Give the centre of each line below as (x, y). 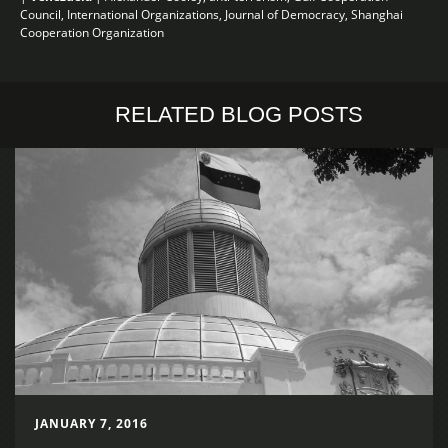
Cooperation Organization (92, 32)
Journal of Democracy (285, 14)
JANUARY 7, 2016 (91, 424)
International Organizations (143, 14)
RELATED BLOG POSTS (239, 114)
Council (40, 14)
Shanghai (377, 14)
